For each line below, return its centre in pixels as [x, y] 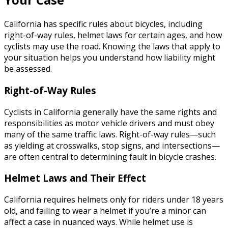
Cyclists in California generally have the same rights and [110, 112]
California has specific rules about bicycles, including [103, 24]
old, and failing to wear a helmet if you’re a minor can [105, 210]
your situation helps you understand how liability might [110, 58]
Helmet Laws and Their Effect [75, 178]
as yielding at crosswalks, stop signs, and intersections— [112, 145]
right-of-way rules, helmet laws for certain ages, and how [113, 35]
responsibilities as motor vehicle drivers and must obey [109, 123]
